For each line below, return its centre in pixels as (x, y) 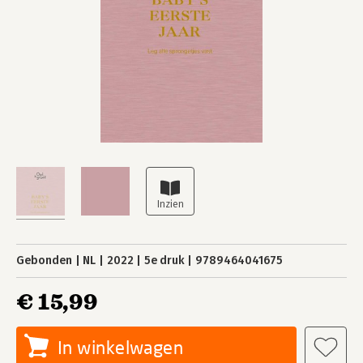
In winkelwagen (121, 347)
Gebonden (44, 261)
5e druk (164, 261)
